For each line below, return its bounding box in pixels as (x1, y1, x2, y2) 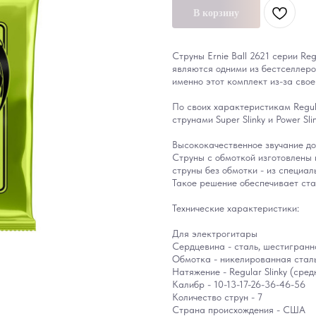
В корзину (193, 5, 239, 20)
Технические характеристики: (172, 202, 299, 214)
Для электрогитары (172, 228, 257, 239)
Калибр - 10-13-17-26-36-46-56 (172, 279, 305, 290)
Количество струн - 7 (172, 291, 262, 303)
